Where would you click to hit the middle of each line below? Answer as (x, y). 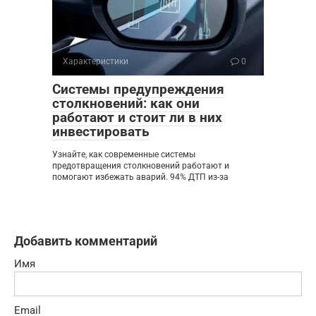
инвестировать (101, 131)
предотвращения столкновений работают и (141, 165)
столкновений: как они (126, 103)
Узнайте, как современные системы (124, 154)
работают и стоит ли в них (137, 117)
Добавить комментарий (86, 241)
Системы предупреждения (138, 89)
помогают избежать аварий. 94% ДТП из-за (140, 177)
